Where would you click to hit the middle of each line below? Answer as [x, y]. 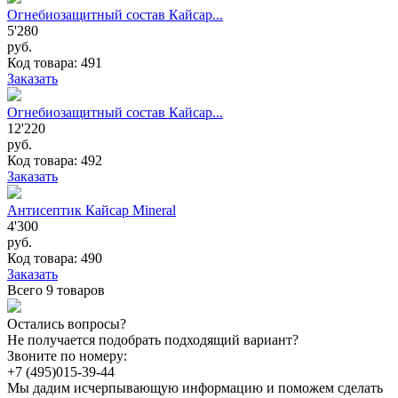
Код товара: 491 [55, 62]
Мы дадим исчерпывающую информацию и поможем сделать [195, 387]
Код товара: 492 [55, 160]
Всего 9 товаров [56, 290]
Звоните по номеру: [67, 355]
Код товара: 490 [55, 258]
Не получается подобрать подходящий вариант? [153, 339]
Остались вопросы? [67, 323]
